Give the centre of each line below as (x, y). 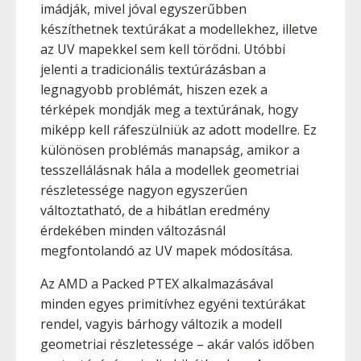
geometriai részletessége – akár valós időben (177, 344)
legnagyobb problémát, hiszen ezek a (154, 89)
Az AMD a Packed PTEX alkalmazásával (157, 284)
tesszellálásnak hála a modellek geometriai (170, 170)
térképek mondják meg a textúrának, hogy (169, 110)
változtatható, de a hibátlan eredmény (155, 210)
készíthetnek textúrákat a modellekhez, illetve (179, 29)
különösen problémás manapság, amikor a (170, 150)
